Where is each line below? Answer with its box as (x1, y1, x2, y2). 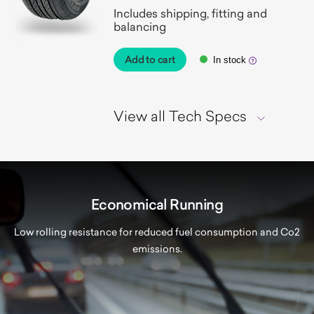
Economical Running (90, 195, 224, 214)
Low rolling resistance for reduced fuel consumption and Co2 (14, 225, 300, 238)
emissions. (132, 242, 182, 255)
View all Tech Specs (113, 107, 247, 125)
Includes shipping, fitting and (113, 6, 267, 21)
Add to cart (124, 53, 175, 67)
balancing (113, 19, 166, 34)
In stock (212, 55, 246, 65)
